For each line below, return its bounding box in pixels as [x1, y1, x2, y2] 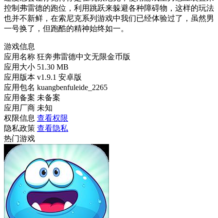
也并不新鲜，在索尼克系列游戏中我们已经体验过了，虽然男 [4, 14, 214, 23]
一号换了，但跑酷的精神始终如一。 [4, 24, 128, 33]
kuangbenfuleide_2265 [37, 83, 108, 92]
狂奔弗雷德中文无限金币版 [37, 53, 130, 61]
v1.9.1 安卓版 [37, 73, 82, 82]
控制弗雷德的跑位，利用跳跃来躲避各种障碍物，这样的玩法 [4, 4, 214, 13]
